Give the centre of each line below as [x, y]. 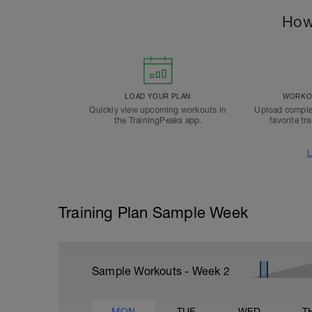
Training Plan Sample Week [153, 212]
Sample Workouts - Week [158, 271]
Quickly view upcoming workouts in [158, 110]
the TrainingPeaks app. [158, 120]
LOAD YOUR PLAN [158, 96]
